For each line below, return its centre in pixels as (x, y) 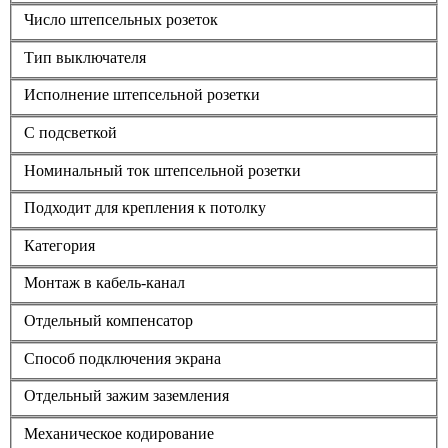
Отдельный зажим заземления (126, 396)
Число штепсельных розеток (121, 20)
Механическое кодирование (119, 433)
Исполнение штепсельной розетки (142, 95)
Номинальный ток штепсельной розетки (162, 170)
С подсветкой (70, 133)
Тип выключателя (85, 57)
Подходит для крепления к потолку (145, 208)
